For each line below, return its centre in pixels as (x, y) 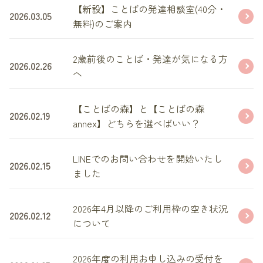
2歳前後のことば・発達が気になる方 (150, 58)
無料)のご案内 (102, 23)
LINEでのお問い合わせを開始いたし (148, 158)
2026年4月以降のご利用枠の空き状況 (150, 208)
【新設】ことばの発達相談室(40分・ (149, 9)
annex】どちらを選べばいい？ (136, 123)
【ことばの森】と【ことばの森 (139, 108)
